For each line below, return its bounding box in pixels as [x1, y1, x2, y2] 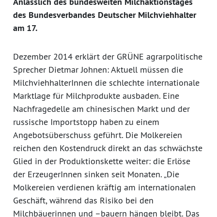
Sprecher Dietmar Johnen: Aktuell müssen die [13, 64, 183, 76]
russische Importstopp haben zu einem [13, 116, 159, 128]
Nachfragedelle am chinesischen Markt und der [13, 103, 190, 115]
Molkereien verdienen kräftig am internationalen [13, 182, 196, 193]
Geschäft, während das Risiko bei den [13, 195, 154, 206]
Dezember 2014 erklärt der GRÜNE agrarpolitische [13, 51, 202, 62]
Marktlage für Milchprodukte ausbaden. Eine [13, 90, 179, 102]
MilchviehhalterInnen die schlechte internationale [13, 77, 200, 89]
